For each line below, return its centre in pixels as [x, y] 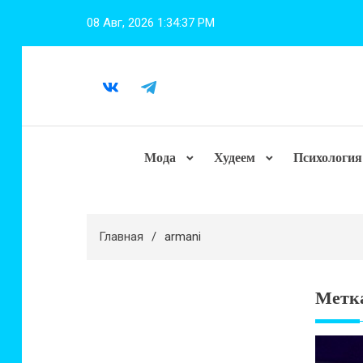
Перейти [45, 10]
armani [183, 237]
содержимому [60, 53]
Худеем [235, 158]
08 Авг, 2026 [120, 23]
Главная [121, 237]
